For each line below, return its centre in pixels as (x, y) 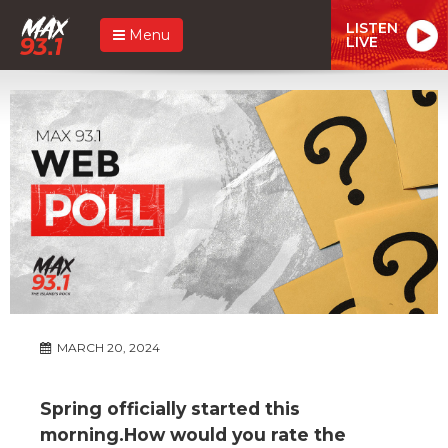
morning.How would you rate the (193, 434)
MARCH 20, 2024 (107, 347)
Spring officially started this (170, 408)
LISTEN (372, 27)
